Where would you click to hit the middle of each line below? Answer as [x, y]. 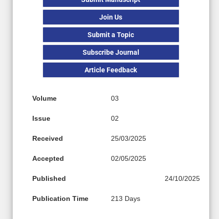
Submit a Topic [111, 35]
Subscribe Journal [111, 53]
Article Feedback [111, 70]
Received [48, 139]
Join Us [111, 17]
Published [49, 179]
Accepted [48, 159]
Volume [44, 99]
